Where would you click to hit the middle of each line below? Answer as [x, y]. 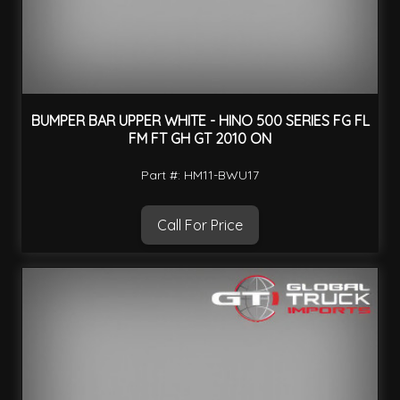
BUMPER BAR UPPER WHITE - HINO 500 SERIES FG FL [200, 120]
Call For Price [200, 225]
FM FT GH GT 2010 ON [200, 138]
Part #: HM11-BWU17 [200, 175]
